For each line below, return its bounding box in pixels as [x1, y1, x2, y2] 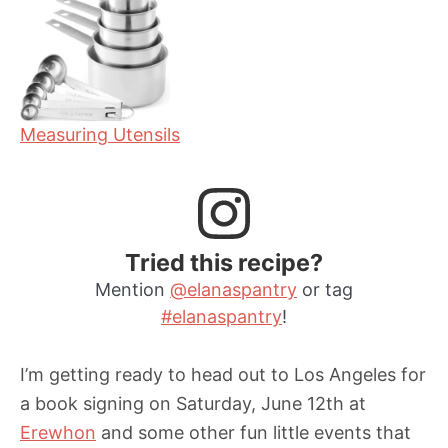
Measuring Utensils [20, 123, 180, 145]
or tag [297, 279, 353, 301]
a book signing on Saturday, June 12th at [20, 393, 366, 415]
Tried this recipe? [125, 248, 323, 278]
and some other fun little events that [96, 422, 411, 444]
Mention [95, 279, 170, 301]
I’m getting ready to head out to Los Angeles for [20, 364, 426, 386]
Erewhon [20, 422, 96, 444]
